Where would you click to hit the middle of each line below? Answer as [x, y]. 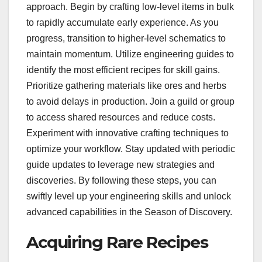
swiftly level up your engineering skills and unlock [129, 196]
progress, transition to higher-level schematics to [126, 38]
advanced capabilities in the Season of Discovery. [129, 212]
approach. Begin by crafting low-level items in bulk [130, 6]
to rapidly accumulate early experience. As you [123, 22]
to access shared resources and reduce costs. [121, 117]
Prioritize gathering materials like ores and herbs [126, 85]
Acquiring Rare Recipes [117, 242]
